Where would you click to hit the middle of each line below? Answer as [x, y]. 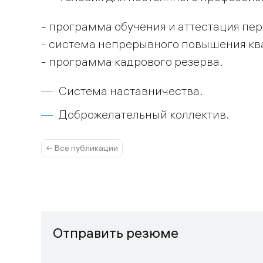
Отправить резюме [116, 233]
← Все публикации [82, 148]
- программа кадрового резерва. [132, 61]
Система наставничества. [131, 90]
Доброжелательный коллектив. [144, 114]
